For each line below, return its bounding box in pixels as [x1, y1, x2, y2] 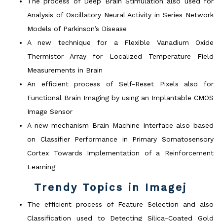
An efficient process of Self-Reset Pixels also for [27, 79, 214, 88]
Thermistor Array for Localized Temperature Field [27, 52, 214, 60]
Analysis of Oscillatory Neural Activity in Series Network [27, 10, 214, 19]
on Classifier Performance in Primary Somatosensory [27, 135, 214, 143]
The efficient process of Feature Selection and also [27, 200, 214, 208]
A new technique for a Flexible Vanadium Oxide [27, 38, 214, 46]
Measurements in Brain [27, 66, 103, 74]
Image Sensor [27, 107, 73, 115]
